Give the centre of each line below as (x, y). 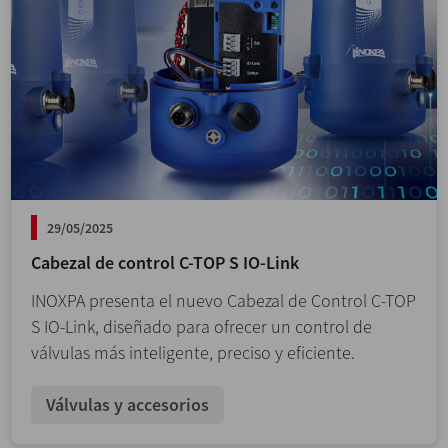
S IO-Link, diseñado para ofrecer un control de (201, 326)
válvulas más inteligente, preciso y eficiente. (193, 352)
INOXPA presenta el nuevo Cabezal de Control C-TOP (223, 300)
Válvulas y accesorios (127, 404)
